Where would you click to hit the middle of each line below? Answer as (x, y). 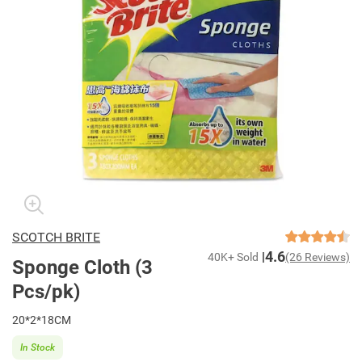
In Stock (38, 347)
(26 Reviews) (318, 257)
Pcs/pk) (46, 292)
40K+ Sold (233, 257)
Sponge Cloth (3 (82, 267)
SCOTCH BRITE (56, 237)
